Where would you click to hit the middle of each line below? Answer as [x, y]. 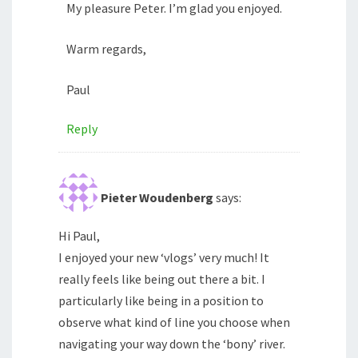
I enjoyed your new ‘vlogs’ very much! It [164, 258]
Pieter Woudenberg [157, 198]
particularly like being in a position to [161, 301]
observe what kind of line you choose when [174, 322]
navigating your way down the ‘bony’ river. [172, 344]
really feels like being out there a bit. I [162, 279]
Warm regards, [106, 49]
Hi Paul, [79, 236]
